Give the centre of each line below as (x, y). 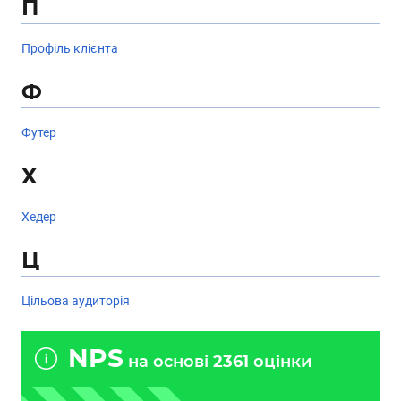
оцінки (281, 363)
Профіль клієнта (70, 48)
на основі (168, 363)
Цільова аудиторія (76, 300)
